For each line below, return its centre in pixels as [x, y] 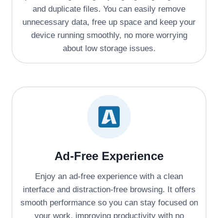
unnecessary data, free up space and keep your [109, 22]
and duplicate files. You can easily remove [109, 9]
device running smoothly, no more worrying [109, 35]
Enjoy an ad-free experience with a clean [109, 176]
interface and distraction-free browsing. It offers [109, 189]
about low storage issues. [109, 48]
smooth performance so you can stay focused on [109, 202]
